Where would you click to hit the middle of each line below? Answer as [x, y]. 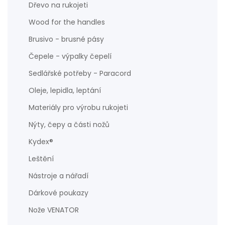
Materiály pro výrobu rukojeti [78, 107]
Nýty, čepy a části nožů [69, 125]
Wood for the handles [67, 22]
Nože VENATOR [54, 210]
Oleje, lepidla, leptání [65, 90]
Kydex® [41, 142]
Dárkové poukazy [59, 193]
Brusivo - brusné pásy [66, 39]
